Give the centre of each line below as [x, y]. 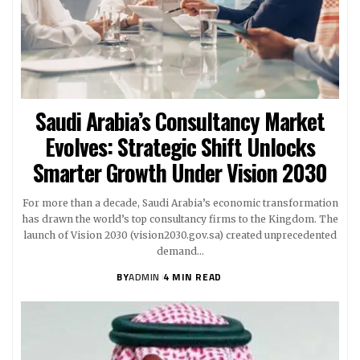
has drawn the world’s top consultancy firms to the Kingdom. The [180, 219]
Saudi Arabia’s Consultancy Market [180, 121]
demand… [180, 252]
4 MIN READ [192, 277]
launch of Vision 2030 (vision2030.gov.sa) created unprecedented [180, 235]
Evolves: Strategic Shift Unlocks [180, 147]
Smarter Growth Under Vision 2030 [180, 173]
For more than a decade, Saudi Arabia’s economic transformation [180, 203]
